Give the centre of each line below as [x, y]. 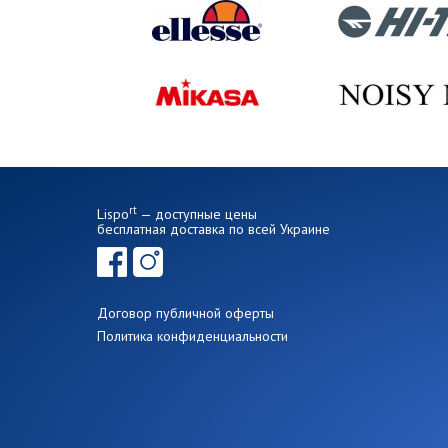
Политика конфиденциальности [192, 336]
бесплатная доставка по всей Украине [213, 229]
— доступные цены [197, 214]
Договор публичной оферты [185, 313]
